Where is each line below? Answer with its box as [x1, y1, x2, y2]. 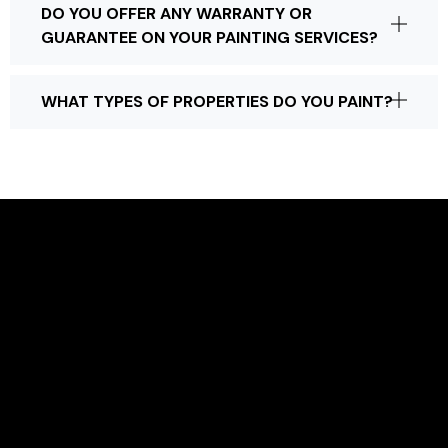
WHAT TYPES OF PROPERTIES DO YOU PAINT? [41, 91, 393, 112]
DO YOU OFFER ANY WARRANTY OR [41, 3, 312, 24]
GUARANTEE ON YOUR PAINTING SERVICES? [41, 27, 378, 48]
